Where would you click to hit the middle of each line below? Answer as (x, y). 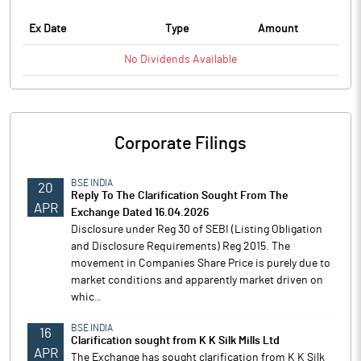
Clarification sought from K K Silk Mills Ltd (175, 341)
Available (214, 60)
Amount (278, 29)
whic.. (86, 297)
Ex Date (48, 29)
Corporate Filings (180, 143)
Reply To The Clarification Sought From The (180, 196)
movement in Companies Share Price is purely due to (201, 263)
